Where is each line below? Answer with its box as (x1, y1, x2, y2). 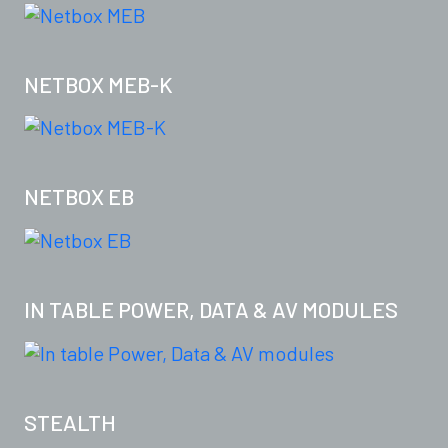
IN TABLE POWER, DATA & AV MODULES (24, 296, 398, 323)
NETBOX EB (24, 183, 134, 210)
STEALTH (24, 409, 116, 436)
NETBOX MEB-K (24, 70, 173, 97)
